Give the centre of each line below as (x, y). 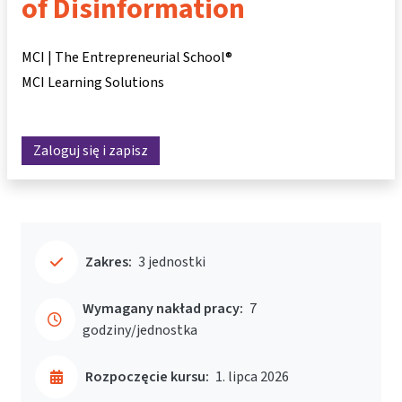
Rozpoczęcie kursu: (147, 377)
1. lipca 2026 (252, 377)
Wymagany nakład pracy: (162, 309)
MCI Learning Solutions (93, 82)
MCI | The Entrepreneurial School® (127, 57)
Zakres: (109, 262)
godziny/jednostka (140, 330)
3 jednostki (172, 262)
